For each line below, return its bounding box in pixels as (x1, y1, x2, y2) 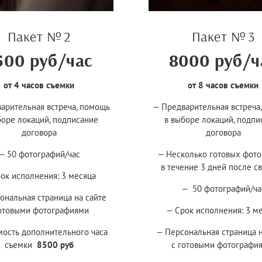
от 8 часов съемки (188, 79, 258, 91)
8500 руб (36, 239, 74, 250)
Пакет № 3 (191, 27, 255, 45)
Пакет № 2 (7, 27, 71, 45)
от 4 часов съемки (4, 79, 74, 91)
